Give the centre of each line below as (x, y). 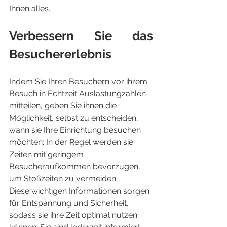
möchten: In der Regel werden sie (72, 142)
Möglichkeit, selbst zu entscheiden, (75, 118)
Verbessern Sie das (81, 36)
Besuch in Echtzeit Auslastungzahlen (79, 93)
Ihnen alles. (30, 8)
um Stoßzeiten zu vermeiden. (63, 179)
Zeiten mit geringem (47, 154)
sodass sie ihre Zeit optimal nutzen (74, 215)
